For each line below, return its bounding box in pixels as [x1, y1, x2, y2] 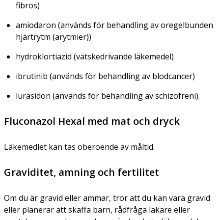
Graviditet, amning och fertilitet [4, 165, 159, 179]
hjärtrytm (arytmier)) [16, 31, 91, 42]
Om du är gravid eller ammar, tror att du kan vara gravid [4, 192, 210, 203]
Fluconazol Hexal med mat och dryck [4, 114, 180, 128]
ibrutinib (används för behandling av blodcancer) [16, 70, 195, 82]
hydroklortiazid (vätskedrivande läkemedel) [16, 51, 174, 62]
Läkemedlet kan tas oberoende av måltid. [4, 141, 155, 152]
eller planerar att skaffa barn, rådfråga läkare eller [4, 204, 190, 215]
